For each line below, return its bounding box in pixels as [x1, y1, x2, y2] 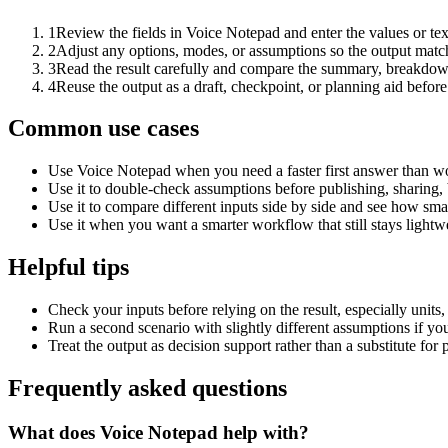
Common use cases [8, 115, 199, 142]
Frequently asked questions [8, 375, 287, 402]
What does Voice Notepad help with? [8, 421, 309, 443]
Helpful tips [8, 254, 129, 281]
